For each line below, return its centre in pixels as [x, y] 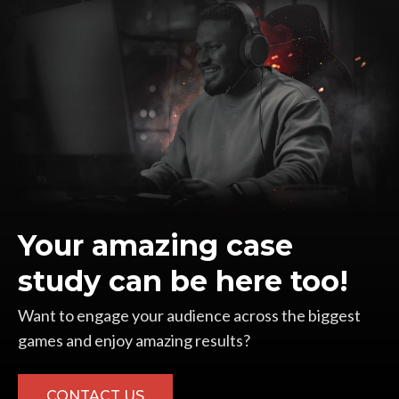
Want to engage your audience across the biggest [189, 315]
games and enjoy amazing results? [134, 340]
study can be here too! [183, 281]
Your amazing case [155, 245]
